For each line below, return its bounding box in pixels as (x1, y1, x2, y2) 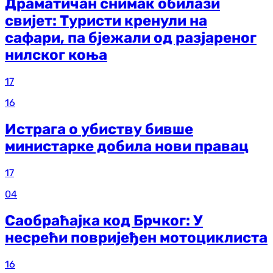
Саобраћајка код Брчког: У (5, 212, 203, 230)
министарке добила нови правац (5, 138, 249, 155)
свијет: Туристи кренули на (5, 12, 207, 30)
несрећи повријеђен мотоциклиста (5, 229, 268, 247)
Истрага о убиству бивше (5, 121, 193, 138)
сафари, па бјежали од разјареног (5, 29, 257, 47)
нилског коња (5, 46, 107, 64)
